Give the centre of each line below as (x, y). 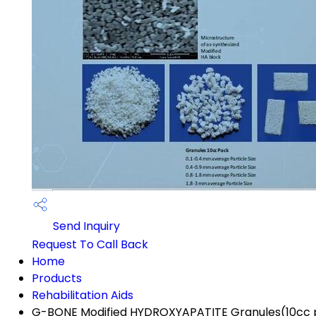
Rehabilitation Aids (83, 295)
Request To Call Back (90, 244)
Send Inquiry (85, 226)
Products (57, 278)
